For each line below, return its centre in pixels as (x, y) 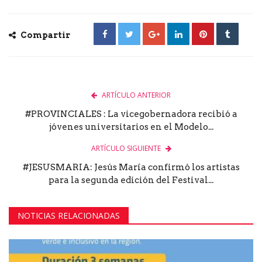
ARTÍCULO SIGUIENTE (126, 148)
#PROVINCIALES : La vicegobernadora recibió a (131, 114)
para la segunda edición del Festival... (131, 180)
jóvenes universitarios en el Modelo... (131, 127)
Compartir (44, 35)
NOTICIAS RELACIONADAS (69, 215)
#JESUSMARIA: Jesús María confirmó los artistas (131, 167)
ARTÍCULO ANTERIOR (136, 95)
